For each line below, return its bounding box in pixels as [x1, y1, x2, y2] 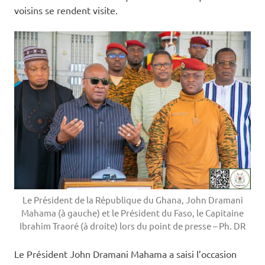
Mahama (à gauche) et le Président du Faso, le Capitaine [21, 207, 244, 219]
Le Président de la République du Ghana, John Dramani [22, 194, 243, 206]
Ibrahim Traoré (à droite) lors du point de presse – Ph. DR [20, 220, 245, 232]
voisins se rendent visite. [14, 4, 118, 17]
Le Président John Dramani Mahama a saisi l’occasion [14, 248, 237, 260]
